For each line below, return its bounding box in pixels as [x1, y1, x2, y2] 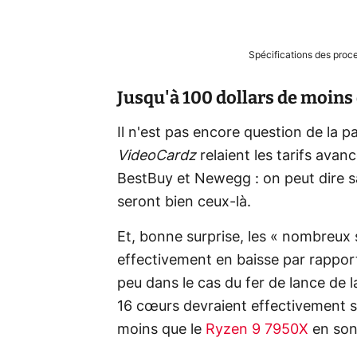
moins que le [117, 322, 206, 337]
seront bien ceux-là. [117, 194, 251, 210]
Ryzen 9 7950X [206, 322, 308, 337]
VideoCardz [117, 148, 200, 163]
